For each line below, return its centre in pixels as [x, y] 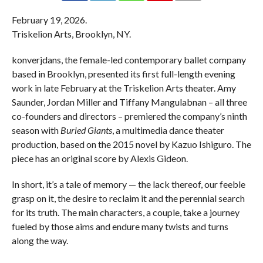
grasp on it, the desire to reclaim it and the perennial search [128, 198]
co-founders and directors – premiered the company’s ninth [129, 116]
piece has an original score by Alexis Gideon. [100, 158]
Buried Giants [86, 130]
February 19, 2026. [49, 19]
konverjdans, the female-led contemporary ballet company [129, 59]
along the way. [40, 240]
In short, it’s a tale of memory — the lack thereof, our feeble [128, 184]
